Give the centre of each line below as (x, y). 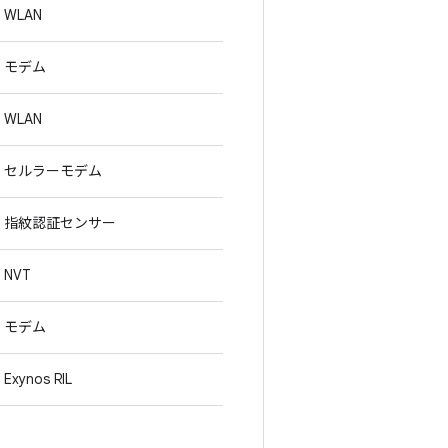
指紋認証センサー (60, 223)
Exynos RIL (38, 379)
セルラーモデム (53, 171)
